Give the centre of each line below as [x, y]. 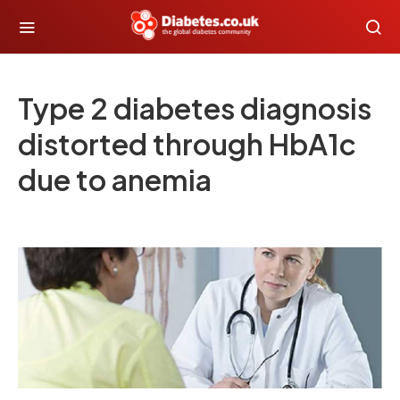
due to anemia [115, 179]
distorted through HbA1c [187, 144]
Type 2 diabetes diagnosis [195, 108]
